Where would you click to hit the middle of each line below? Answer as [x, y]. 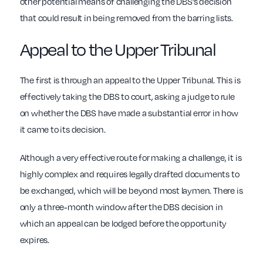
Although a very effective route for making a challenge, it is [131, 158]
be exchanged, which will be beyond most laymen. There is [131, 190]
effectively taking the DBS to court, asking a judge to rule [127, 97]
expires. [34, 240]
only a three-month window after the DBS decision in [121, 207]
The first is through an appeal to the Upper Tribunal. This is [130, 80]
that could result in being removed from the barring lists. [127, 18]
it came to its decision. [63, 129]
